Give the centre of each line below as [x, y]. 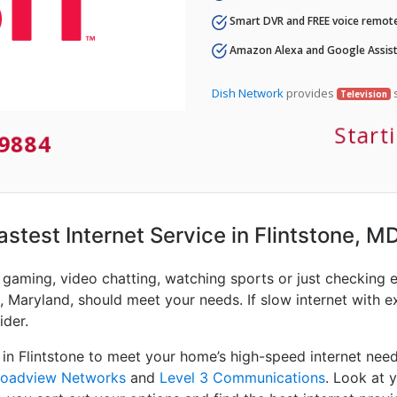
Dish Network [248, 93]
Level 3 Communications [242, 378]
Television [363, 94]
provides [310, 93]
